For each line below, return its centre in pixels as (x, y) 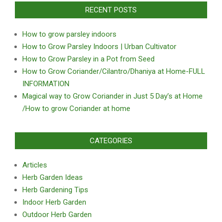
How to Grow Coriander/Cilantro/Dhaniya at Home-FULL (114, 71)
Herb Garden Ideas (53, 177)
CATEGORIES (111, 141)
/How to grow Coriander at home (76, 109)
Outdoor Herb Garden (57, 215)
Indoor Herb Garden (54, 202)
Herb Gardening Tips (55, 190)
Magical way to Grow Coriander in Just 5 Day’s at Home (112, 96)
